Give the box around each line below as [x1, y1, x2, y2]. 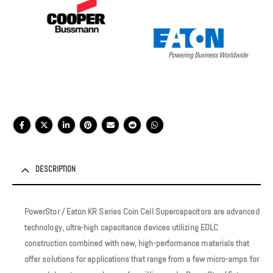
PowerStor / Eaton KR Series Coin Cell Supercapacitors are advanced [24, 206, 260, 218]
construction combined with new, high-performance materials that [24, 238, 250, 249]
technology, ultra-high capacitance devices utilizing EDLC [24, 222, 218, 233]
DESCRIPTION [35, 164, 76, 175]
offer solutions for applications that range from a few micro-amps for [24, 253, 259, 265]
